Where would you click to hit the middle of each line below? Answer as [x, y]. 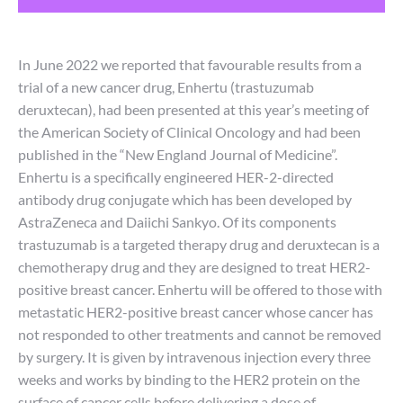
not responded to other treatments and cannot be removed [200, 334]
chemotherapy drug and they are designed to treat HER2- [194, 267]
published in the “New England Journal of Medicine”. [178, 154]
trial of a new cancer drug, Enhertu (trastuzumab [166, 87]
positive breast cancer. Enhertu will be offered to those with [200, 289]
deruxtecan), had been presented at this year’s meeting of [193, 109]
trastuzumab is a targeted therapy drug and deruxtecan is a [199, 244]
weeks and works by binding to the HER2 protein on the [189, 379]
